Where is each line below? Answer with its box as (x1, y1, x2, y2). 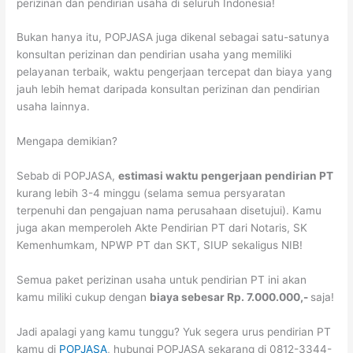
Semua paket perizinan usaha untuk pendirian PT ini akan (17, 273, 307, 287)
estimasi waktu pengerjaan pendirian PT (118, 169, 334, 183)
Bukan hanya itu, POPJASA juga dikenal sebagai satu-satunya (17, 31, 330, 44)
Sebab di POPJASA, (17, 169, 119, 183)
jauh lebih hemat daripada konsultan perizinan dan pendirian (17, 83, 321, 96)
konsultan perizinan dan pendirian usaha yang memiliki (17, 48, 292, 61)
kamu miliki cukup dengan (17, 291, 150, 304)
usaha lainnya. (17, 100, 91, 113)
